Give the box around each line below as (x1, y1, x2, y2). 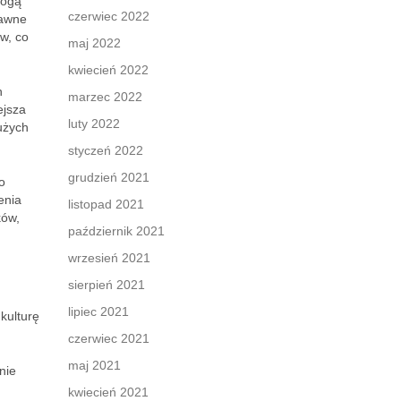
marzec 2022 (68, 90, 142, 104)
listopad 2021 (68, 197, 144, 211)
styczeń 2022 (68, 143, 143, 158)
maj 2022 (68, 36, 121, 50)
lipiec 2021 (68, 304, 129, 319)
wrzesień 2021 (68, 251, 150, 265)
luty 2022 (68, 116, 120, 131)
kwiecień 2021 (68, 385, 149, 399)
